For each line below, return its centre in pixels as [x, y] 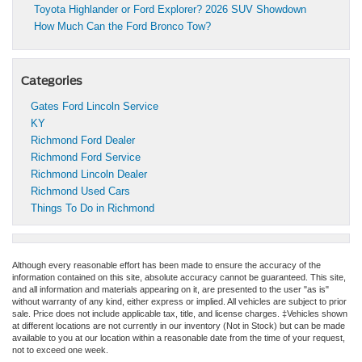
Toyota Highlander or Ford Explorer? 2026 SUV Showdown [170, 9]
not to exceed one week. [60, 349]
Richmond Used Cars [80, 191]
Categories [52, 80]
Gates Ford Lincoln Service [95, 106]
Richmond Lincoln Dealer [89, 174]
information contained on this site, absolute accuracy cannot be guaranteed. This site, [179, 277]
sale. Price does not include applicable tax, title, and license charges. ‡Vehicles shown [180, 313]
